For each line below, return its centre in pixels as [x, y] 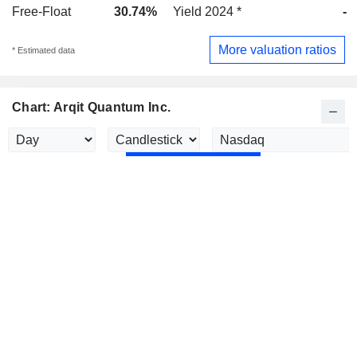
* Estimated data [43, 50]
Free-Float [41, 12]
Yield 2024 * [207, 12]
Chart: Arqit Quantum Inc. [92, 108]
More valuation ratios [277, 49]
